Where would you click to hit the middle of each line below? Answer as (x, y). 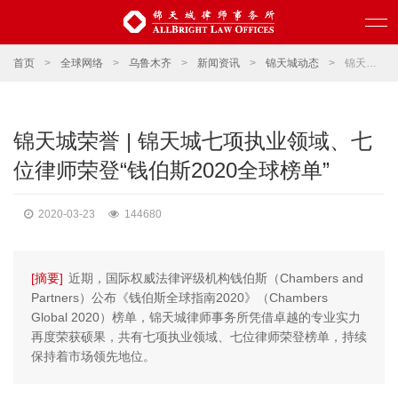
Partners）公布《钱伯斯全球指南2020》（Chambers (179, 298)
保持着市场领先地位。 (93, 356)
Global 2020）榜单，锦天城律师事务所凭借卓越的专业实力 (196, 317)
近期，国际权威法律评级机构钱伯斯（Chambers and (216, 278)
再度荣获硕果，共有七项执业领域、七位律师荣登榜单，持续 (199, 337)
